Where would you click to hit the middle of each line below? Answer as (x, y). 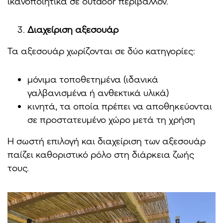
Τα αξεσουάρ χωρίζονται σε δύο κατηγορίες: (101, 51)
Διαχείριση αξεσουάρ (73, 30)
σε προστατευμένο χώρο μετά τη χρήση (111, 120)
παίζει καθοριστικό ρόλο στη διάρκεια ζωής (101, 155)
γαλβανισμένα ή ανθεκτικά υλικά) (98, 93)
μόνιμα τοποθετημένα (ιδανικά (93, 79)
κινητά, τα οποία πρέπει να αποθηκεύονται (120, 106)
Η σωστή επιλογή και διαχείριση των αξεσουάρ (107, 141)
